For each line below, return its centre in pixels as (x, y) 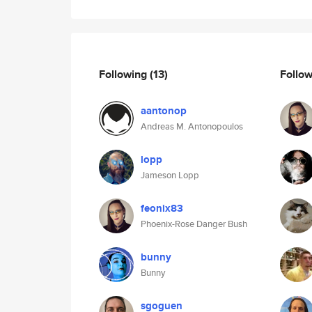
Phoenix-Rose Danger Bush (194, 224)
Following (124, 74)
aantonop (164, 111)
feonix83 (162, 208)
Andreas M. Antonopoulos (192, 126)
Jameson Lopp (170, 175)
